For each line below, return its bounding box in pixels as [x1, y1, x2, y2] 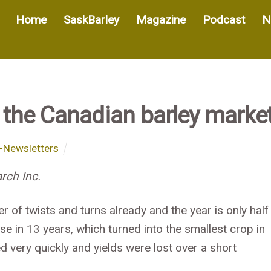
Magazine [135, 12, 186, 27]
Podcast [202, 12, 245, 27]
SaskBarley [63, 12, 119, 27]
